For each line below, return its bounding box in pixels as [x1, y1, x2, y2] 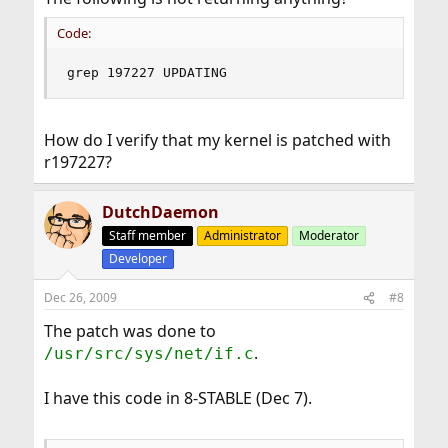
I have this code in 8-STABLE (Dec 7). [43, 387, 312, 409]
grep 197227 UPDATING [66, 65, 227, 80]
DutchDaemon [101, 201, 219, 223]
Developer [108, 250, 167, 267]
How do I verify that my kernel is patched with [43, 129, 391, 151]
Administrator [203, 227, 281, 244]
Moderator [298, 227, 359, 244]
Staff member [108, 227, 186, 244]
